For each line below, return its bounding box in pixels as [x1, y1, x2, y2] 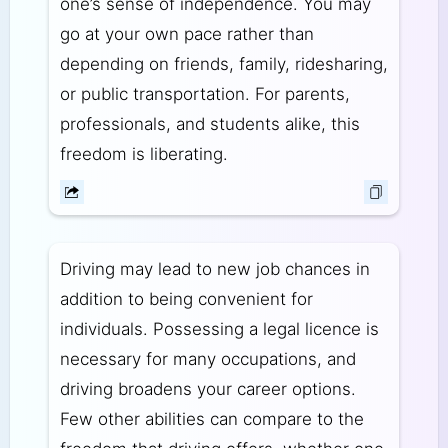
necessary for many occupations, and [59, 349, 356, 370]
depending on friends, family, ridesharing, [59, 53, 388, 74]
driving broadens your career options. [59, 379, 356, 400]
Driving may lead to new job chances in [59, 259, 370, 280]
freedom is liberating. [59, 143, 228, 164]
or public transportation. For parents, [59, 83, 350, 104]
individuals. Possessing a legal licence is [59, 319, 379, 340]
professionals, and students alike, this [59, 113, 360, 134]
